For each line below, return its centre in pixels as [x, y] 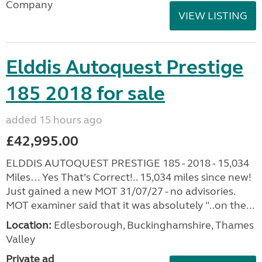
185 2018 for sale [85, 94]
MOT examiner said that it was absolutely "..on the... [130, 205]
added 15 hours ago [54, 120]
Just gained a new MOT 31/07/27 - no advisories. [120, 191]
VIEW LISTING [213, 16]
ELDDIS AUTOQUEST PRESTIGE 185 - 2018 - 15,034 [127, 163]
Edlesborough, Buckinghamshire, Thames [153, 225]
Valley [20, 239]
